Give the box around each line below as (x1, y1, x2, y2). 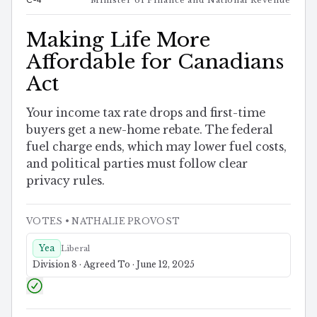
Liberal (61, 243, 90, 254)
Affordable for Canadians (26, 49, 284, 74)
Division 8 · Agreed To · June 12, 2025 (33, 259, 195, 270)
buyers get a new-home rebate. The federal (26, 123, 273, 137)
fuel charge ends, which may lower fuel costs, (26, 140, 287, 154)
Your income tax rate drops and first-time (26, 106, 265, 120)
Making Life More (26, 27, 210, 52)
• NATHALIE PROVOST (62, 216, 180, 227)
